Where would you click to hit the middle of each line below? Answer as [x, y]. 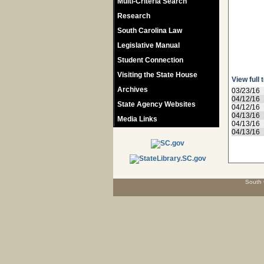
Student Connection [150, 60]
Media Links [137, 119]
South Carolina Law [150, 31]
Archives [133, 90]
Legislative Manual [148, 45]
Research [134, 16]
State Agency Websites [156, 104]
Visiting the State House [157, 75]
